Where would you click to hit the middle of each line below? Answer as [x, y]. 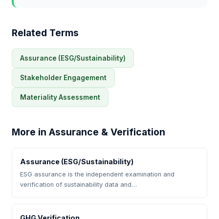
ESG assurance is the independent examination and [97, 174]
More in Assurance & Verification [88, 132]
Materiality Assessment [60, 97]
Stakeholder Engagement [63, 78]
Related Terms [45, 33]
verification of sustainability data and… [78, 185]
